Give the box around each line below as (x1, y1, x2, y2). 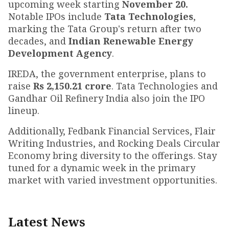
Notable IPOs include (8, 10, 104, 22)
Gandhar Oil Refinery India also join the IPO (8, 92, 205, 104)
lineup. (8, 104, 39, 117)
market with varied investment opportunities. (8, 174, 217, 186)
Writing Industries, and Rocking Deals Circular (8, 137, 220, 149)
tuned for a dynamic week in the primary (8, 162, 195, 174)
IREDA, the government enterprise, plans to (8, 67, 206, 80)
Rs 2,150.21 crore (33, 80, 111, 92)
